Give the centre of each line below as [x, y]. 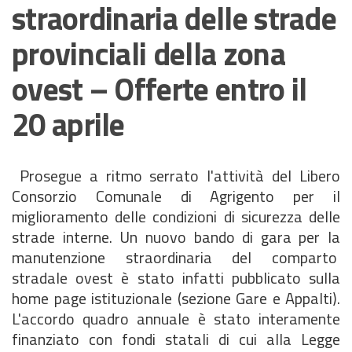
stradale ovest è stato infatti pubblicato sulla [176, 278]
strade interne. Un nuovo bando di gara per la [176, 237]
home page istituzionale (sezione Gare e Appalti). [176, 298]
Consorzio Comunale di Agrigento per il [176, 196]
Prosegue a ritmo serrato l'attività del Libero [176, 176]
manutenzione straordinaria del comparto [176, 257]
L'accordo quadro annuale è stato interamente [176, 319]
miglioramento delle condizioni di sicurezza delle [176, 216]
